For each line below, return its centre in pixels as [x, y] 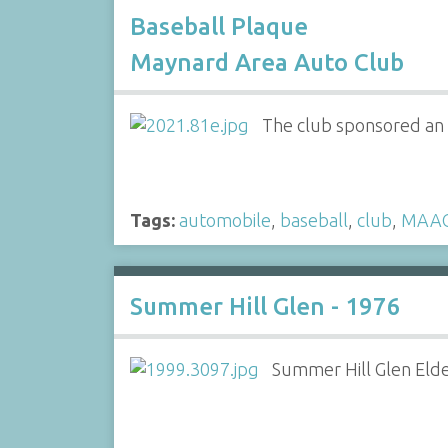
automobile [224, 219]
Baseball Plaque [218, 27]
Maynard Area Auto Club [266, 63]
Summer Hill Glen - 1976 [265, 306]
